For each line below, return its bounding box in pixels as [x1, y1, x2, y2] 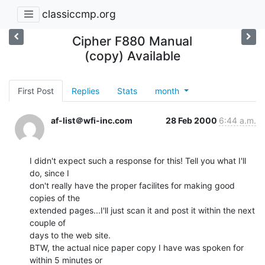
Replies [72, 85, 99, 96]
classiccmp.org [42, 8, 116, 21]
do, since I [30, 167, 69, 178]
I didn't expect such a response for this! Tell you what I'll [30, 155, 246, 166]
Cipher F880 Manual [72, 33, 193, 49]
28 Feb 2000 [166, 115, 219, 125]
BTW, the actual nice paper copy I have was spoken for [30, 242, 244, 253]
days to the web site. [30, 230, 111, 240]
